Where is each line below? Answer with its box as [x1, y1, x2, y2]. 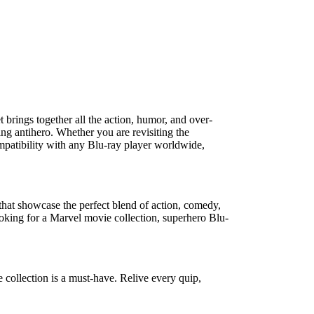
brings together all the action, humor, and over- [4, 114, 212, 126]
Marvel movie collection [50, 212, 157, 224]
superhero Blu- [163, 212, 228, 224]
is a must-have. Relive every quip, [48, 272, 201, 285]
